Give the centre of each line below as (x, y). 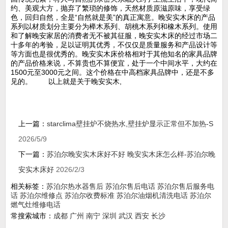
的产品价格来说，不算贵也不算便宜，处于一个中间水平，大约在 (114, 63)
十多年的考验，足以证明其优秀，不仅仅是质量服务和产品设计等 (114, 45)
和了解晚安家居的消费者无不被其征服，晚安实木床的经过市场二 (114, 36)
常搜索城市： (32, 216)
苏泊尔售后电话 (130, 186)
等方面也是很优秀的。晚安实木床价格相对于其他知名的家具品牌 (114, 54)
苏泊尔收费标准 (90, 195)
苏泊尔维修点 (41, 195)
